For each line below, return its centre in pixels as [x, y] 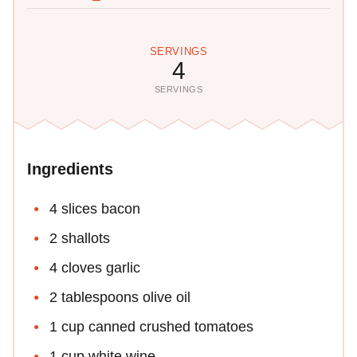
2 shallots [80, 238]
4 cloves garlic [95, 268]
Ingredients [70, 169]
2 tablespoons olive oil [120, 297]
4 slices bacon [95, 209]
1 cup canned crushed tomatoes [151, 327]
